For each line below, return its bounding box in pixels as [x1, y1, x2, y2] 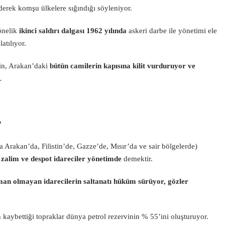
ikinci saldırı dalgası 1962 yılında [19, 27, 127, 35]
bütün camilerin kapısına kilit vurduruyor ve [50, 62, 195, 70]
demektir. [122, 155, 153, 163]
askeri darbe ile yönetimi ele [127, 27, 217, 35]
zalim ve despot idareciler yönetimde [1, 155, 122, 163]
